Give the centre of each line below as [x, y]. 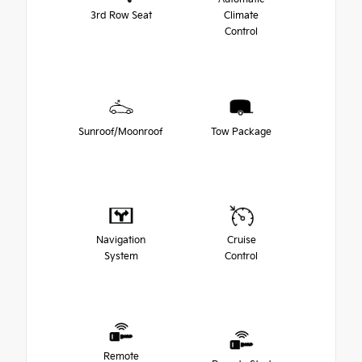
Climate [241, 16]
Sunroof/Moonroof [121, 133]
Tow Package [241, 133]
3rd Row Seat [121, 16]
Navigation [121, 241]
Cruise [241, 241]
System [121, 257]
